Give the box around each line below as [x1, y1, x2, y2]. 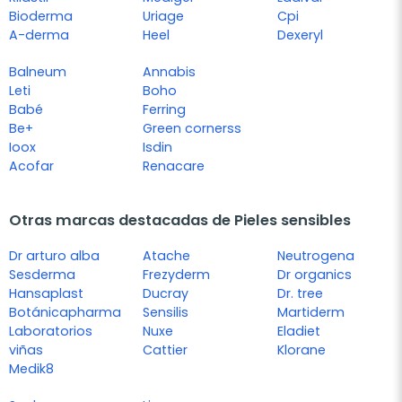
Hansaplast [9, 284, 83, 303]
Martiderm [276, 303, 345, 322]
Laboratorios [9, 322, 92, 341]
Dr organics [276, 266, 352, 284]
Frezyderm [143, 266, 211, 284]
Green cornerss [143, 119, 242, 138]
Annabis [143, 63, 197, 82]
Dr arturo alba [9, 247, 100, 266]
